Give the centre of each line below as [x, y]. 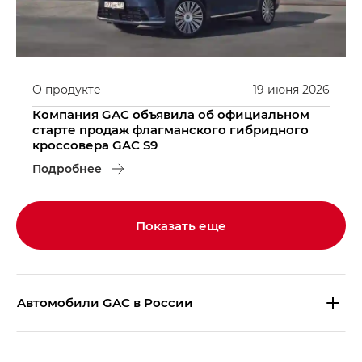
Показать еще [181, 225]
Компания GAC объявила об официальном [171, 114]
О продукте [67, 89]
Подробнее [67, 168]
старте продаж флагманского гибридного [170, 129]
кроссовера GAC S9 [95, 144]
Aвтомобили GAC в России [105, 303]
